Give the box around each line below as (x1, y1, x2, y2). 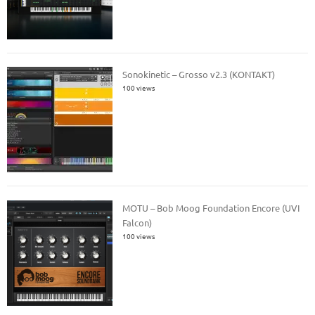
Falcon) (122, 216, 153, 229)
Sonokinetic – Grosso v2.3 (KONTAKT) (122, 68, 276, 81)
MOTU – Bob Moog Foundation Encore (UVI (122, 201, 301, 214)
